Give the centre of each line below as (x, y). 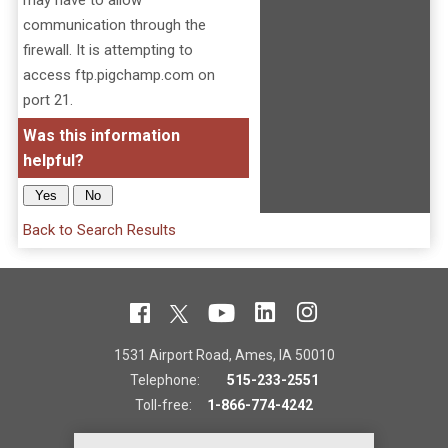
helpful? (53, 160)
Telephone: (178, 380)
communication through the (114, 25)
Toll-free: (171, 405)
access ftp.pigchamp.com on (118, 75)
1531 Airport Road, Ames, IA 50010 (224, 355)
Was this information (101, 135)
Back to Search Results (99, 230)
